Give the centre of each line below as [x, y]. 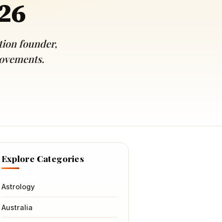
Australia [17, 207]
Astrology [18, 187]
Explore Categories [43, 158]
